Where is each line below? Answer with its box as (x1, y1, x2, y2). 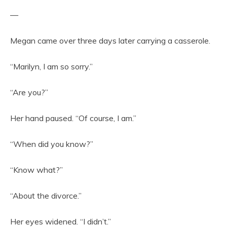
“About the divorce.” (10, 190, 82, 201)
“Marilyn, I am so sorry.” (10, 61, 93, 71)
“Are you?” (10, 87, 48, 97)
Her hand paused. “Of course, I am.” (10, 112, 136, 123)
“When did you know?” (10, 138, 93, 149)
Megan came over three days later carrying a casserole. (10, 35, 210, 46)
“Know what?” (10, 164, 63, 175)
